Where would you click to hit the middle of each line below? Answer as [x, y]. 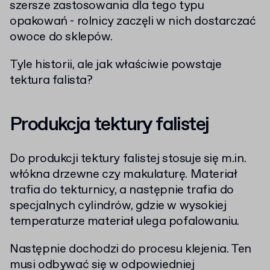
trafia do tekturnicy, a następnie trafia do [122, 190]
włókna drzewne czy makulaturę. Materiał [124, 174]
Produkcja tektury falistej [109, 125]
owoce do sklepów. [61, 37]
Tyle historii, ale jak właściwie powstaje [116, 65]
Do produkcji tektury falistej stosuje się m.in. [128, 159]
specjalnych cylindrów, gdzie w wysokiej [118, 206]
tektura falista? [51, 80]
